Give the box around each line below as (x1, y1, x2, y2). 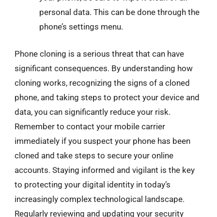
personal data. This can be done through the (39, 7, 200, 17)
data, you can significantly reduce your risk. (15, 107, 170, 117)
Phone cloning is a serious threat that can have (15, 48, 184, 59)
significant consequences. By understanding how (15, 63, 193, 73)
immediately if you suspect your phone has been (15, 136, 190, 146)
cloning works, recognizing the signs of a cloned (15, 77, 190, 88)
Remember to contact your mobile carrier (15, 121, 165, 131)
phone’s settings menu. (39, 22, 123, 31)
